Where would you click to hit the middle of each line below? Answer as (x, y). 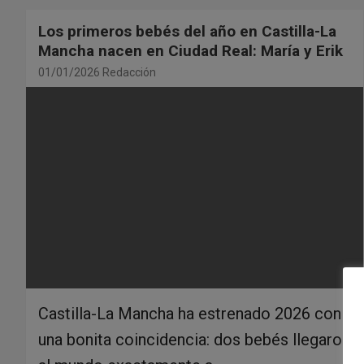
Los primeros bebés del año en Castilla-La (187, 31)
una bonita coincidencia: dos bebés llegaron (194, 340)
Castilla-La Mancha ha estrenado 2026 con (190, 314)
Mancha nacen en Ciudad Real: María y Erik (191, 50)
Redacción (129, 72)
